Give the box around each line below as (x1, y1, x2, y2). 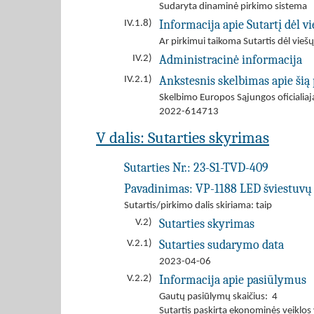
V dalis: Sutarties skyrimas (96, 128, 269, 147)
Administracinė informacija (159, 53, 302, 67)
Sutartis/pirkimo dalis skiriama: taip (124, 200, 272, 211)
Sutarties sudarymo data (159, 238, 284, 252)
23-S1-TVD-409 (193, 161, 268, 175)
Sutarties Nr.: (124, 161, 193, 175)
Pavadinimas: (124, 182, 196, 196)
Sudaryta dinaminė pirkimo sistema (159, 1, 307, 12)
